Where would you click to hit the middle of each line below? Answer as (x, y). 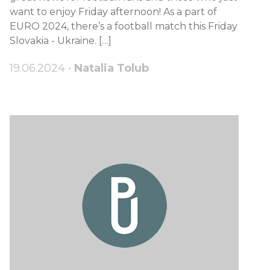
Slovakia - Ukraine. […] (61, 41)
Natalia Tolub (111, 68)
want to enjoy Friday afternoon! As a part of (113, 12)
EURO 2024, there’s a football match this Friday (124, 27)
